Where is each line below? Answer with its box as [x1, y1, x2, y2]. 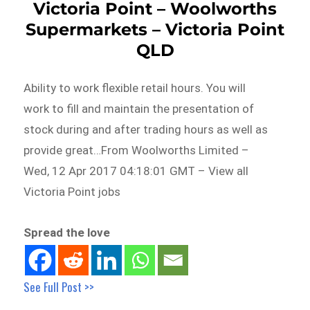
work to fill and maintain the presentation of [24, 101, 255, 116]
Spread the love [24, 226, 111, 240]
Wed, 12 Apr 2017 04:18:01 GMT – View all [24, 163, 249, 178]
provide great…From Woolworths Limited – [24, 143, 250, 157]
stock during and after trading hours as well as [24, 122, 268, 136]
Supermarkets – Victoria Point [26, 19, 284, 39]
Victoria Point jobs [24, 184, 121, 199]
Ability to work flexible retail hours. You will [24, 80, 246, 95]
